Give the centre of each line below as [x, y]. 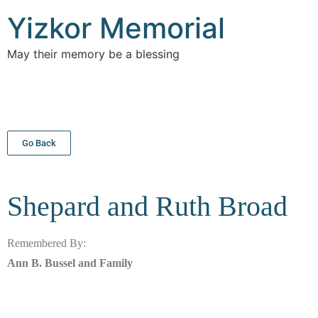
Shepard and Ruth [113, 206]
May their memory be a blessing [93, 54]
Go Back [39, 143]
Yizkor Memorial [116, 28]
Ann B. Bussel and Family [70, 263]
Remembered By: [46, 243]
